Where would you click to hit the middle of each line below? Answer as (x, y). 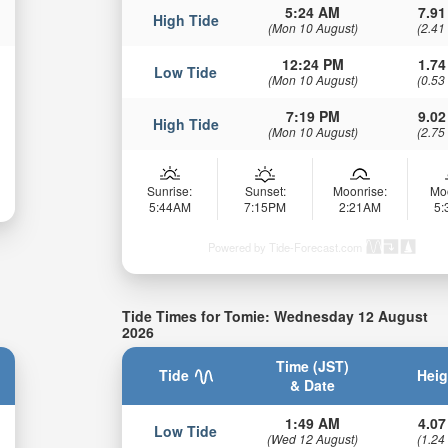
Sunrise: (170, 191)
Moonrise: (360, 191)
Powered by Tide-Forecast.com (285, 247)
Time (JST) (313, 365)
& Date (313, 384)
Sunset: (265, 191)
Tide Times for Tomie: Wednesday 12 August (275, 316)
